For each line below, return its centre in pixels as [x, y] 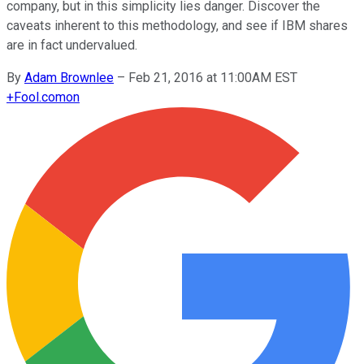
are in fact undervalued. [72, 45]
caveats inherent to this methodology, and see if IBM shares [177, 25]
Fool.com [40, 97]
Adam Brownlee [69, 77]
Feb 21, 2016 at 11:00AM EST [213, 77]
